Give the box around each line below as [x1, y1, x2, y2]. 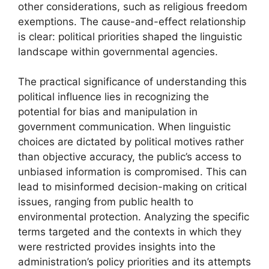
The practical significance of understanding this [18, 76, 247, 88]
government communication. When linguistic [18, 121, 231, 133]
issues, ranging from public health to [18, 196, 193, 208]
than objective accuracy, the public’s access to [18, 151, 241, 163]
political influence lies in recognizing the [18, 91, 209, 103]
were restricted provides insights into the [18, 241, 216, 253]
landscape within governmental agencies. [18, 45, 218, 58]
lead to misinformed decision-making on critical [18, 181, 247, 193]
